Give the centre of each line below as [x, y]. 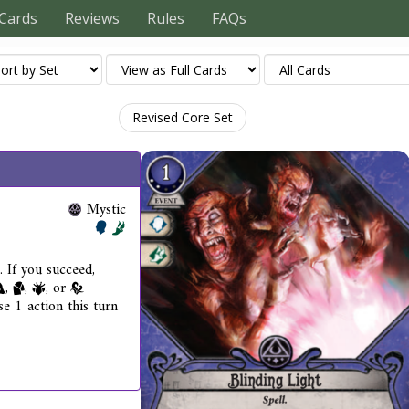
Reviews [92, 18]
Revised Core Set [183, 117]
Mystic [106, 210]
